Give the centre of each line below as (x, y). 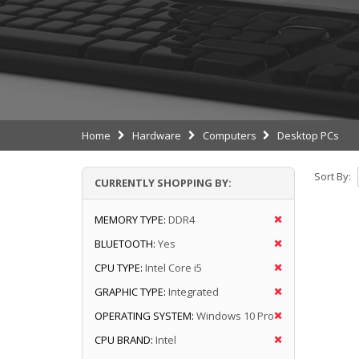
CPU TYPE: (119, 267)
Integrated (194, 291)
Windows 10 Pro (235, 315)
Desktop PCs (309, 135)
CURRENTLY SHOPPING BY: (163, 182)
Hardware (156, 135)
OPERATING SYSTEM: (144, 315)
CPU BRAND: (124, 339)
